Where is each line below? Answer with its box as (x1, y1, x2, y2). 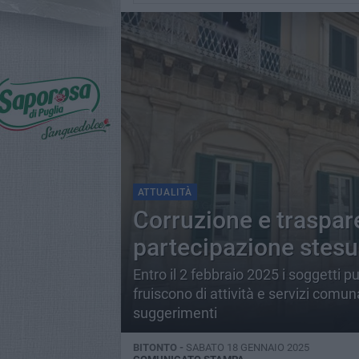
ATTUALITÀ (137, 187, 192, 198)
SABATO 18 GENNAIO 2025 (185, 341, 309, 353)
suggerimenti (132, 305, 217, 321)
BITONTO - (132, 341, 186, 353)
